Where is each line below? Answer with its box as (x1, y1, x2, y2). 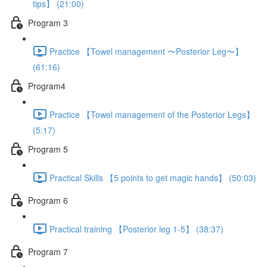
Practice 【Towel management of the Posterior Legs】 (49, 108, 254, 120)
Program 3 (28, 16, 68, 29)
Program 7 (28, 245, 68, 257)
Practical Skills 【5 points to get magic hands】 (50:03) (49, 171, 256, 184)
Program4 (28, 79, 66, 92)
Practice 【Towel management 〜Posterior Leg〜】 (49, 45, 243, 57)
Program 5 (28, 142, 68, 155)
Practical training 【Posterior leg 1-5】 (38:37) (49, 222, 223, 235)
